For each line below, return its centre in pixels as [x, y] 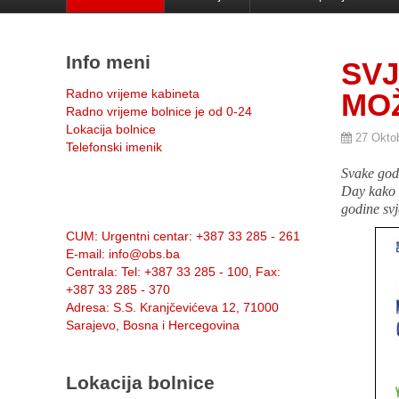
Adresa [86, 307]
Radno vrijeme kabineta [133, 94]
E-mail [84, 254]
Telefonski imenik [114, 147]
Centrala [90, 272]
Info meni [108, 62]
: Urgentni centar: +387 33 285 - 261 [197, 236]
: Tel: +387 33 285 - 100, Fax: [197, 272]
